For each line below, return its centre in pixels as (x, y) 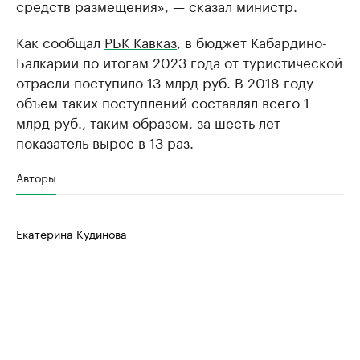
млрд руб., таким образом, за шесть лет (148, 121)
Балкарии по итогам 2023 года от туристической (179, 61)
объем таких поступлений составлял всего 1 (163, 101)
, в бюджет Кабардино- (252, 41)
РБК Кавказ (141, 41)
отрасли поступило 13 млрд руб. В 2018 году (165, 81)
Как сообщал (60, 41)
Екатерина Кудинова (72, 233)
